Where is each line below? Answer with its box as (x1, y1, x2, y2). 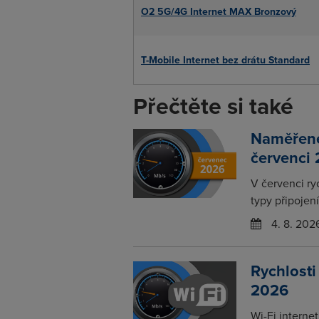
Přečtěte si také (133, 89, 293, 123)
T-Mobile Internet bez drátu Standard (141, 53, 310, 68)
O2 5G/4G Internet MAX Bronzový (141, 4, 296, 19)
